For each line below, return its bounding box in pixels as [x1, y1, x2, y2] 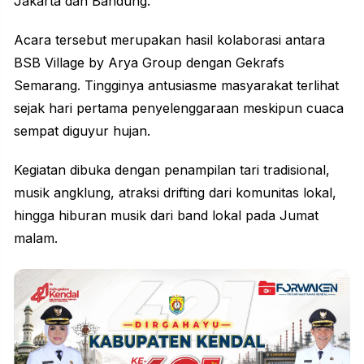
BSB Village [14, 54, 84, 71]
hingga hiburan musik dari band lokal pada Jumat [14, 207, 318, 223]
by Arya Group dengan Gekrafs [84, 54, 284, 71]
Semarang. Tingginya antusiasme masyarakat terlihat [14, 77, 339, 93]
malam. [14, 230, 58, 246]
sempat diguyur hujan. [14, 123, 150, 139]
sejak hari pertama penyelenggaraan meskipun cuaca [14, 100, 344, 116]
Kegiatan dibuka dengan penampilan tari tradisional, [14, 162, 330, 178]
